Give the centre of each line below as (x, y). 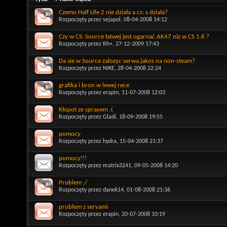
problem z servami (83, 207)
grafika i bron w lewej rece (94, 85)
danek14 (113, 190)
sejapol (112, 20)
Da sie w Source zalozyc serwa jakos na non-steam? (127, 61)
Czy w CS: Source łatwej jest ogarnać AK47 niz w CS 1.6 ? (134, 36)
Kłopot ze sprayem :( (86, 109)
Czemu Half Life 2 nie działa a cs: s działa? (113, 12)
